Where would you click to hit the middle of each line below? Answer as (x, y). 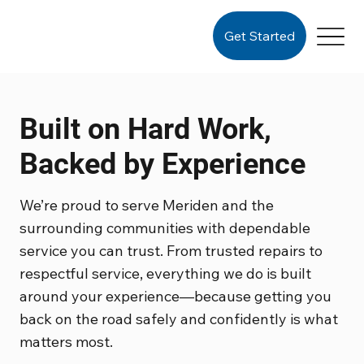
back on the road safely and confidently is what (179, 318)
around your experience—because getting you (175, 296)
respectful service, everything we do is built (165, 273)
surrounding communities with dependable (165, 227)
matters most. (66, 341)
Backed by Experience (162, 164)
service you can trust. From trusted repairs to (171, 250)
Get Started (260, 35)
